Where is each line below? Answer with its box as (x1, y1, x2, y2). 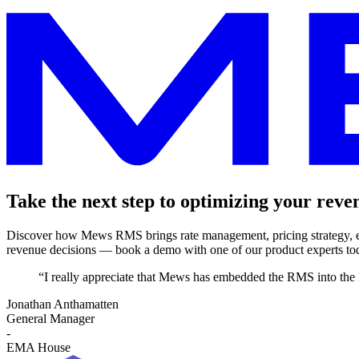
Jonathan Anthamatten (6, 297, 119, 312)
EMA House (6, 341, 71, 355)
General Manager (6, 312, 95, 326)
